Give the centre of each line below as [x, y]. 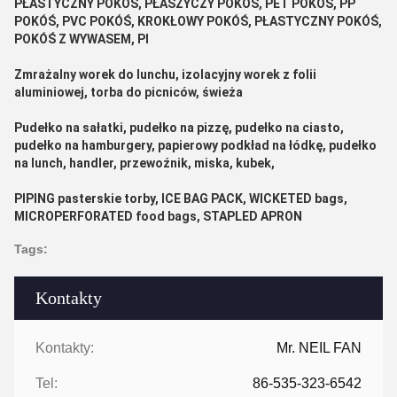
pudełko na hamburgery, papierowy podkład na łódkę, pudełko [195, 145]
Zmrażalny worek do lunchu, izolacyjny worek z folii [165, 74]
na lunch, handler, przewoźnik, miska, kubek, [144, 163]
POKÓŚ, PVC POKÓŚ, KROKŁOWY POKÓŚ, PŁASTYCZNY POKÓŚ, [198, 21]
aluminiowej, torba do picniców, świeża [128, 92]
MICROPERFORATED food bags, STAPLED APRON [158, 216]
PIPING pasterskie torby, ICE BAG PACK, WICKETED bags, [181, 198]
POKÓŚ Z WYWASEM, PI [82, 39]
